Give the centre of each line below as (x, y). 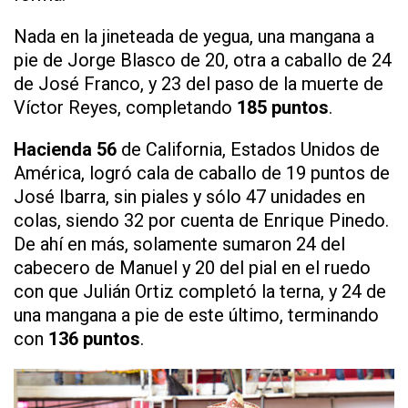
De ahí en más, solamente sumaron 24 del (179, 244)
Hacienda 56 (65, 149)
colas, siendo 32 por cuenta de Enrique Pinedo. (201, 220)
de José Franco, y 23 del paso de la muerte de (199, 83)
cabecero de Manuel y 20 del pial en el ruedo (192, 267)
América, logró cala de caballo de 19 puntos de (202, 173)
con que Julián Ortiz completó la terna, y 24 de (200, 291)
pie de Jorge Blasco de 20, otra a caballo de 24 (203, 60)
